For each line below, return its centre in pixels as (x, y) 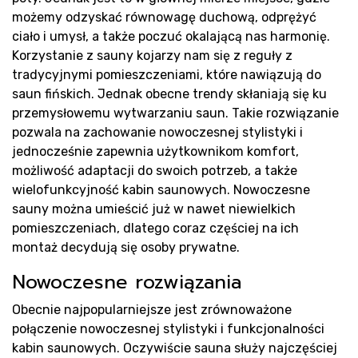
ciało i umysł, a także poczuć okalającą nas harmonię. (171, 36)
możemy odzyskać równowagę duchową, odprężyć (164, 17)
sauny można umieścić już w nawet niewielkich (154, 209)
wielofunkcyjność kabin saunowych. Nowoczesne (161, 190)
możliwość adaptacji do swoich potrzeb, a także (155, 171)
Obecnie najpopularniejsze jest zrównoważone (152, 310)
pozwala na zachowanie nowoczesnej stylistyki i (157, 132)
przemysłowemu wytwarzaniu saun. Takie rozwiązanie (175, 113)
